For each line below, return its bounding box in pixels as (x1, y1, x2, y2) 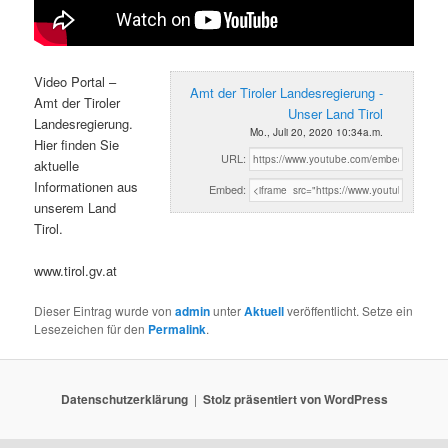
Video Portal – (34, 71, 117, 91)
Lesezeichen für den (34, 319, 149, 337)
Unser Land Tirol (287, 103, 383, 123)
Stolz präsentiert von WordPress (202, 390, 388, 409)
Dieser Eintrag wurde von (34, 301, 176, 319)
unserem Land (34, 197, 117, 217)
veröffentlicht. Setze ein (284, 301, 414, 319)
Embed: (208, 180, 246, 197)
